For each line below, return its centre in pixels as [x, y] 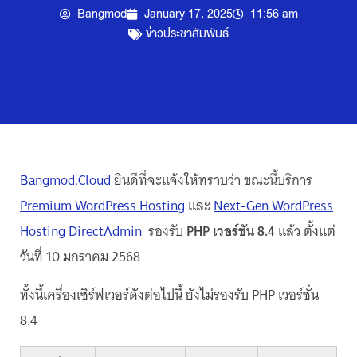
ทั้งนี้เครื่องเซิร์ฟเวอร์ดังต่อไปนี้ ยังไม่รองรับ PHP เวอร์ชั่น [169, 295]
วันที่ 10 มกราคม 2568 [80, 257]
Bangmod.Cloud [65, 180]
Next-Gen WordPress [273, 206]
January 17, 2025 [188, 14]
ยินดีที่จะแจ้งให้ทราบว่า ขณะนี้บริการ [212, 180]
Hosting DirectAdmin [81, 231]
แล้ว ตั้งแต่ [305, 231]
